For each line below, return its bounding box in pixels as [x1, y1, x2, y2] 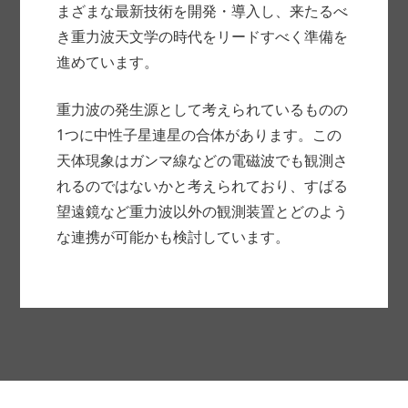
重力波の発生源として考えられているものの [56, 99, 349, 120]
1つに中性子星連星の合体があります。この [56, 125, 342, 146]
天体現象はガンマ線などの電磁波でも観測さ [56, 150, 349, 171]
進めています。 [56, 52, 159, 73]
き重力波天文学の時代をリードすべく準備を [56, 26, 349, 47]
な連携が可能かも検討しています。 [56, 227, 291, 248]
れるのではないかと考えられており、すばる [56, 176, 349, 197]
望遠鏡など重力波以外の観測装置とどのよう [56, 201, 349, 222]
